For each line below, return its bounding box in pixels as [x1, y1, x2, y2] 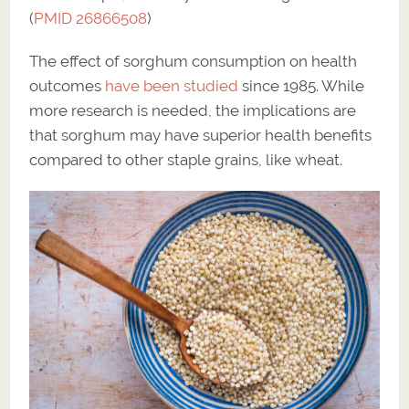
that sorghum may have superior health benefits [29, 125, 372, 144]
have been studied [105, 76, 239, 95]
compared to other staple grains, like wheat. [29, 150, 343, 169]
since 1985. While [238, 76, 365, 95]
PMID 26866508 [34, 8, 148, 27]
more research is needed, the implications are [29, 100, 357, 120]
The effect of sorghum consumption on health [29, 51, 358, 70]
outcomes [29, 76, 106, 95]
